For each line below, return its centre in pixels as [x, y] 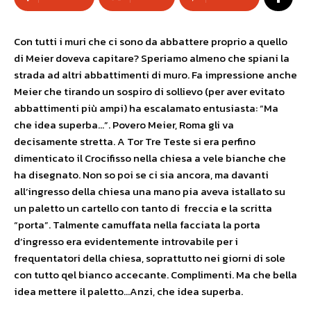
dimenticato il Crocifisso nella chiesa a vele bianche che [150, 158]
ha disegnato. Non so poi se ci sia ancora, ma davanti [141, 175]
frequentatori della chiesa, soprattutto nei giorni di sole [150, 258]
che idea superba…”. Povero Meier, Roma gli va [124, 125]
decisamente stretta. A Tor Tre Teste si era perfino [135, 141]
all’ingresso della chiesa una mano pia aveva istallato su [150, 191]
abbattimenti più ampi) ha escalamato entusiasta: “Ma [146, 108]
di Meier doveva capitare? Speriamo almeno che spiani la [152, 58]
